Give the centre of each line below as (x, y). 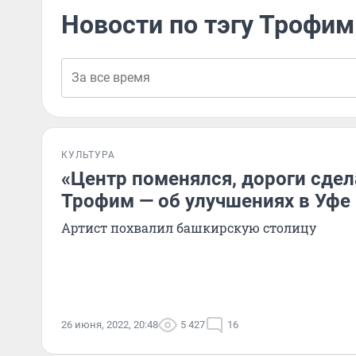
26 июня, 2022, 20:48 (110, 325)
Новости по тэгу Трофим (208, 25)
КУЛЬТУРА (88, 155)
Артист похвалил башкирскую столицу (189, 228)
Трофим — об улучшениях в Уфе (206, 201)
